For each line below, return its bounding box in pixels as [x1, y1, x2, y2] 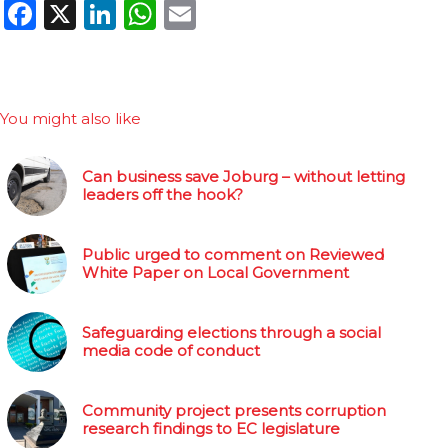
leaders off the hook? [82, 184, 243, 204]
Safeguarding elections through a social [82, 322, 381, 342]
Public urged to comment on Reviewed [82, 244, 384, 264]
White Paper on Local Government [82, 262, 349, 282]
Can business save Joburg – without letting [82, 166, 405, 186]
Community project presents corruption [82, 400, 386, 420]
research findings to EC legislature [82, 418, 340, 438]
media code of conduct [82, 340, 260, 360]
